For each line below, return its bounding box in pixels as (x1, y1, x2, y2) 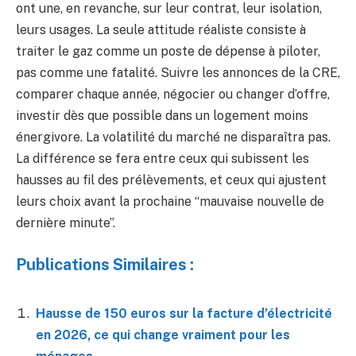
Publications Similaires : (16, 255, 194, 274)
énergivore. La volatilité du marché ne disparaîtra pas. (16, 129, 331, 145)
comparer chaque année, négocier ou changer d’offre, (16, 86, 330, 102)
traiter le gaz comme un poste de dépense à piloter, (16, 43, 320, 59)
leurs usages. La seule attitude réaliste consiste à (16, 21, 306, 37)
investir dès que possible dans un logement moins (16, 107, 308, 123)
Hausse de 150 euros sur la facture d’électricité (36, 306, 332, 321)
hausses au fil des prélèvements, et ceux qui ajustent (16, 172, 327, 188)
